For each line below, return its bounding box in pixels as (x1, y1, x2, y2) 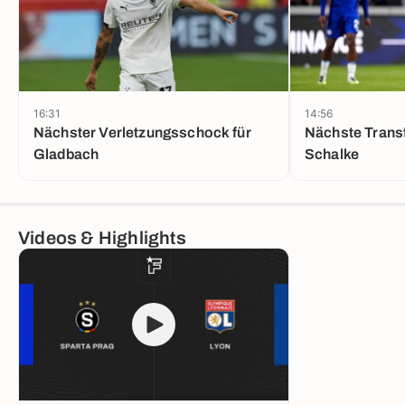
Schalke (305, 146, 360, 162)
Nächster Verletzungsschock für (33, 124, 251, 140)
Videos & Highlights (18, 227, 186, 248)
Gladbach (33, 146, 99, 162)
